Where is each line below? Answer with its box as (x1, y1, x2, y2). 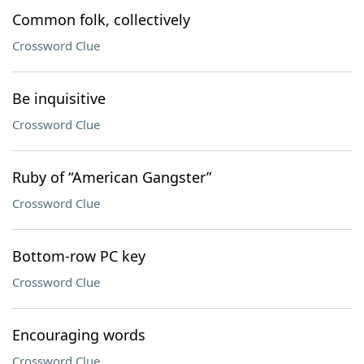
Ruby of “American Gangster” (12, 167, 211, 187)
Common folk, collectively (12, 10, 190, 29)
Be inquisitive (12, 89, 106, 108)
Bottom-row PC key (12, 246, 145, 266)
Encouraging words (12, 325, 145, 344)
